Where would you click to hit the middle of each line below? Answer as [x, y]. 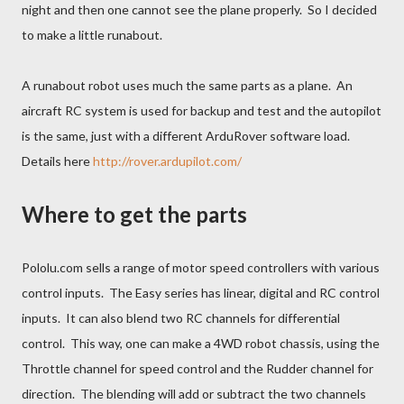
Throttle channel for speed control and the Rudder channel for [197, 368]
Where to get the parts [134, 214]
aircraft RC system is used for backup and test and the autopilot [202, 110]
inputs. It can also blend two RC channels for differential [181, 318]
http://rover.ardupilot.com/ [167, 161]
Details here [57, 161]
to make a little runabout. [92, 35]
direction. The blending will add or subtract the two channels [194, 394]
